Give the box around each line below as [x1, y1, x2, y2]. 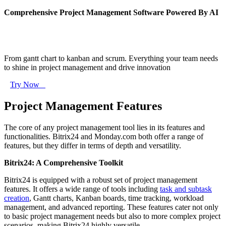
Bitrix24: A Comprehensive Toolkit [4, 158, 123, 167]
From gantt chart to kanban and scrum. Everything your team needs [4, 53, 218, 63]
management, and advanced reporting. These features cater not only [4, 202, 218, 211]
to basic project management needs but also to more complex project [4, 211, 220, 220]
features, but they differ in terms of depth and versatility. [4, 141, 181, 150]
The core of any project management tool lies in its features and [4, 123, 205, 132]
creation [4, 193, 29, 202]
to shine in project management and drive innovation [4, 63, 177, 72]
